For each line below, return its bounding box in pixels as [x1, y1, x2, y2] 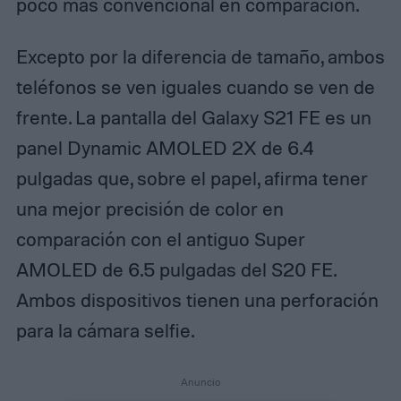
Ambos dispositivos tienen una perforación [15, 288, 379, 312]
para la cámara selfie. [15, 319, 194, 343]
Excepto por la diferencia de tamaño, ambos [15, 45, 385, 69]
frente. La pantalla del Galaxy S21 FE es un [15, 106, 371, 130]
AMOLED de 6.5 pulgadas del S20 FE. [15, 258, 336, 282]
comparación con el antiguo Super [15, 227, 305, 252]
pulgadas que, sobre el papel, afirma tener [15, 166, 368, 191]
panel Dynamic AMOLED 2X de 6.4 [15, 136, 314, 160]
